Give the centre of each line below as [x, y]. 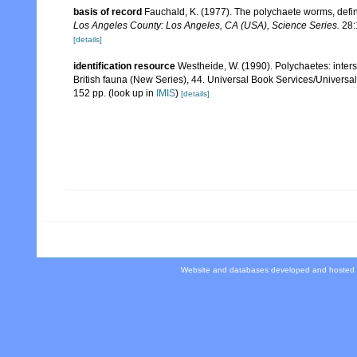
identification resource [124, 66]
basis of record [108, 12]
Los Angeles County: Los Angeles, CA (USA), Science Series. [206, 25]
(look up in [131, 93]
